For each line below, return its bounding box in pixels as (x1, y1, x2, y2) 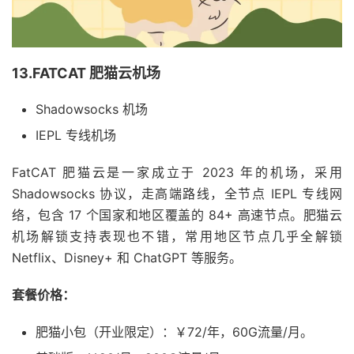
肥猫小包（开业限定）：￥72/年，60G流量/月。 (36, 324, 313, 341)
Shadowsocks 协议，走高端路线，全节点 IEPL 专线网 (12, 186, 342, 202)
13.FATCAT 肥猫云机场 (12, 65, 160, 82)
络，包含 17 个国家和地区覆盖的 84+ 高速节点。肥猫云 (12, 207, 342, 224)
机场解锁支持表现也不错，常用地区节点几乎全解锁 (12, 228, 342, 245)
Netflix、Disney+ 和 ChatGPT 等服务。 (12, 250, 242, 266)
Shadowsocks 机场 (36, 101, 148, 118)
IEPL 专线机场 (36, 127, 116, 144)
